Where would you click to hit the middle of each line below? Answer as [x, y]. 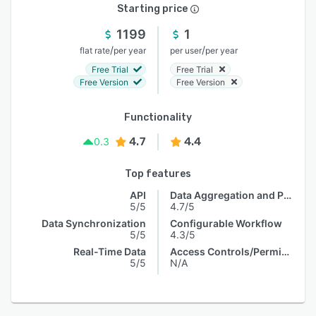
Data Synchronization [94, 223]
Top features [158, 174]
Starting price [152, 9]
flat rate [95, 50]
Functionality [158, 117]
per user [186, 50]
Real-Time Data [110, 251]
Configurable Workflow [226, 223]
